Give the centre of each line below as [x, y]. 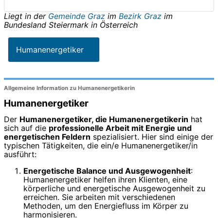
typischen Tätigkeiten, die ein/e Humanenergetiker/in [101, 146]
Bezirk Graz [140, 16]
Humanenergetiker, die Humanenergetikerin [104, 119]
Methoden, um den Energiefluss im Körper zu [106, 206]
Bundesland [26, 25]
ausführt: [20, 154]
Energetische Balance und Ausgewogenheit [107, 171]
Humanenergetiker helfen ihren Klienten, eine [105, 180]
